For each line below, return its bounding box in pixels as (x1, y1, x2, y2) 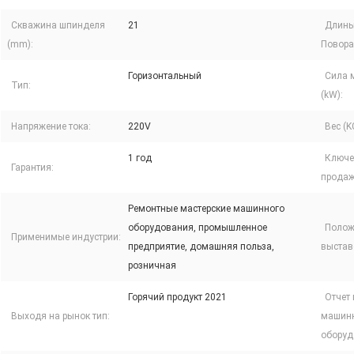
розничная (128, 260, 176, 272)
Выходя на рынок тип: (11, 311, 110, 322)
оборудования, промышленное (128, 222, 267, 234)
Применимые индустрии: (11, 232, 121, 243)
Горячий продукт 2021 (128, 292, 227, 303)
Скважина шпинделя (11, 20, 105, 32)
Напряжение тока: (11, 121, 91, 133)
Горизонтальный (128, 70, 201, 82)
